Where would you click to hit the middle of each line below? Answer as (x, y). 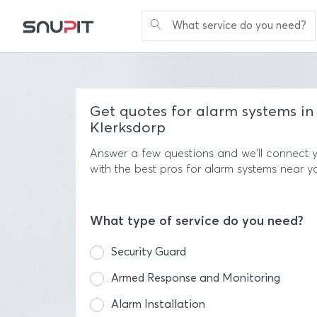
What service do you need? (239, 25)
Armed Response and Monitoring (196, 278)
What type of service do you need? (197, 221)
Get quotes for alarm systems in (202, 111)
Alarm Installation (158, 304)
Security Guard (149, 252)
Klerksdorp (128, 127)
